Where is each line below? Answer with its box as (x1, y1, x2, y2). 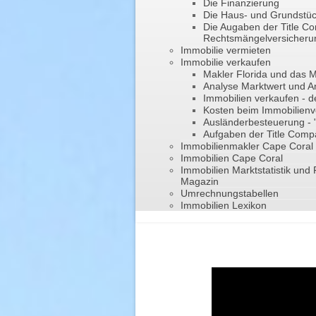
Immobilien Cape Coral (181, 152, 283, 164)
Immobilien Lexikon (181, 200, 267, 212)
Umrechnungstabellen (181, 188, 279, 200)
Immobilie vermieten (181, 44, 271, 56)
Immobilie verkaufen (181, 56, 271, 68)
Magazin (181, 176, 219, 188)
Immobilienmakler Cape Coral (181, 140, 313, 152)
